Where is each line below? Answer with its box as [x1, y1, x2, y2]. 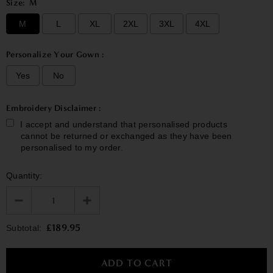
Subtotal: [6, 222, 42, 233]
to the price [111, 173, 160, 183]
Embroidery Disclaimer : [6, 102, 101, 113]
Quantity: [6, 170, 43, 180]
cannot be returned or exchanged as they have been [21, 130, 232, 141]
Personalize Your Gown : [6, 49, 104, 60]
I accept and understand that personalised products [20, 119, 227, 129]
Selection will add [13, 173, 86, 183]
